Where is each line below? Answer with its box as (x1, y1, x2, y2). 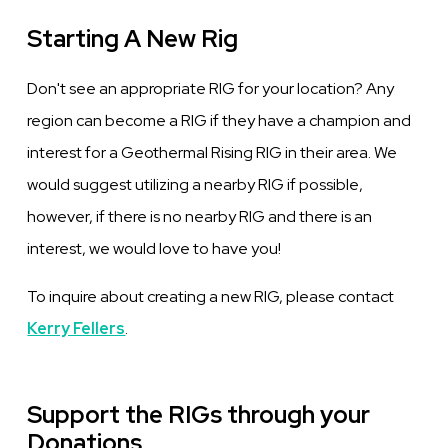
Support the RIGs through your (27, 399, 371, 431)
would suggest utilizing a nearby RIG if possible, (27, 174, 364, 196)
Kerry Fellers (27, 318, 126, 340)
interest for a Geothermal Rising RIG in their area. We (27, 142, 398, 164)
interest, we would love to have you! (27, 238, 282, 260)
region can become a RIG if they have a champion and (27, 110, 412, 132)
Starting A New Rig (27, 23, 239, 55)
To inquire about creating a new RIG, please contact (27, 286, 395, 308)
